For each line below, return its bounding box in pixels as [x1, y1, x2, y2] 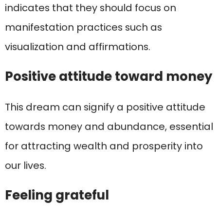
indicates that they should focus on [5, 1, 176, 15]
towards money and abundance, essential [5, 120, 213, 134]
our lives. [5, 159, 46, 173]
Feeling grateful [5, 186, 109, 204]
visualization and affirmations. [5, 40, 150, 54]
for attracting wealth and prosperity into [5, 139, 203, 153]
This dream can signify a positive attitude [5, 100, 205, 114]
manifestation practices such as [5, 20, 162, 35]
